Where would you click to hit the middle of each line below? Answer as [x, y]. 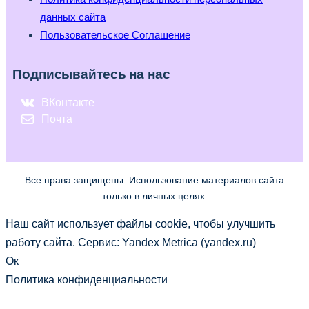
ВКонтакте [68, 102]
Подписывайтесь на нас [91, 74]
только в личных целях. [154, 196]
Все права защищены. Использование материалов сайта [154, 180]
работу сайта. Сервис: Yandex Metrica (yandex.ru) [131, 242]
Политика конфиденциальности [87, 279]
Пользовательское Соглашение [115, 35]
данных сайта [73, 17]
